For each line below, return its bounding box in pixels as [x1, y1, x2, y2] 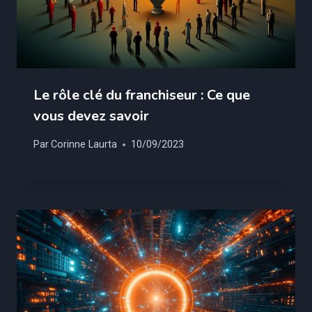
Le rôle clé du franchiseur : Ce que [33, 85, 250, 104]
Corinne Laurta [51, 139, 118, 151]
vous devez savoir [33, 106, 149, 125]
